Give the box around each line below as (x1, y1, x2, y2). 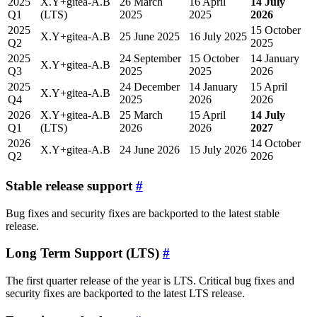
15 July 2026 (189, 144, 247, 156)
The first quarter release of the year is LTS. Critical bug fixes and (6, 275, 294, 287)
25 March (120, 109, 163, 122)
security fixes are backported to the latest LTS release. (6, 287, 245, 300)
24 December (120, 81, 180, 93)
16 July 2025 (189, 30, 247, 43)
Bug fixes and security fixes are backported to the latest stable (6, 207, 279, 219)
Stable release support (6, 178, 132, 193)
